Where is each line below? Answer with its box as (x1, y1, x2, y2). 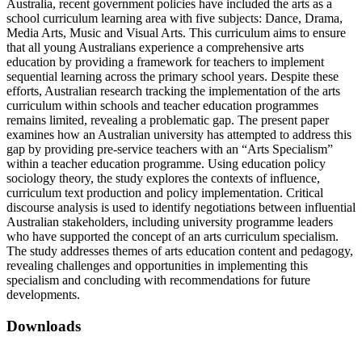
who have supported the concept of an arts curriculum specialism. (6, 229, 339, 244)
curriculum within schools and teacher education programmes (6, 99, 318, 113)
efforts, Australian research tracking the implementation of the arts (6, 84, 340, 99)
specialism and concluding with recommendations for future (6, 273, 310, 288)
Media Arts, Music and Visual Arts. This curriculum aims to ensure (6, 26, 346, 40)
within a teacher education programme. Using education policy (6, 157, 326, 171)
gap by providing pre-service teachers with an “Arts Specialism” (6, 142, 333, 157)
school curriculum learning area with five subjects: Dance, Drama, (6, 11, 343, 26)
